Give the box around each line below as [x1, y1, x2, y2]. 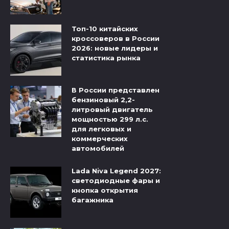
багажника [72, 196, 113, 204]
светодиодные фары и [72, 176, 160, 185]
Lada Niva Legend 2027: [72, 167, 161, 175]
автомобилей [72, 144, 124, 153]
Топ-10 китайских [72, 25, 138, 33]
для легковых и [72, 125, 131, 133]
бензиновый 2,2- [72, 96, 135, 104]
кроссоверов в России [72, 34, 159, 43]
